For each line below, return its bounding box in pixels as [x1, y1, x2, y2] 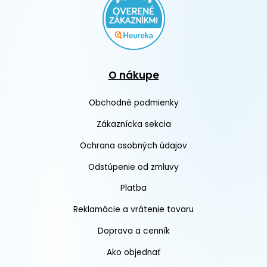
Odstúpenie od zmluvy [88, 161, 179, 173]
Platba [120, 182, 147, 194]
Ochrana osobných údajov [80, 139, 187, 151]
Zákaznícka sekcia [96, 119, 171, 131]
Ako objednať [107, 246, 160, 258]
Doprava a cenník [97, 225, 170, 237]
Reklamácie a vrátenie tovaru [73, 204, 194, 216]
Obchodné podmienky [88, 97, 179, 109]
